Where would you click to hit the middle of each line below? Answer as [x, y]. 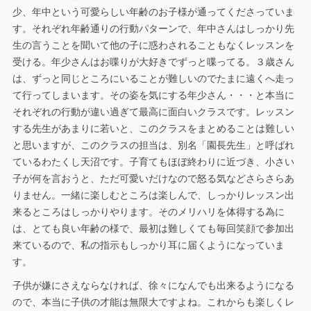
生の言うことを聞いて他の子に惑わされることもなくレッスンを [153, 45]
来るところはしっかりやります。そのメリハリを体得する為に [148, 212]
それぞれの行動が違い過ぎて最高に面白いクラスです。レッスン [153, 112]
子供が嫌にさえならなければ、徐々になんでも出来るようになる [153, 285]
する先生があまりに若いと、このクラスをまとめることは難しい [153, 128]
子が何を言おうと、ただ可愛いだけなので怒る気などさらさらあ [153, 178]
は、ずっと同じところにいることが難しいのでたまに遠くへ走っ [153, 78]
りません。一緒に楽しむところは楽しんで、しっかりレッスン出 [153, 195]
